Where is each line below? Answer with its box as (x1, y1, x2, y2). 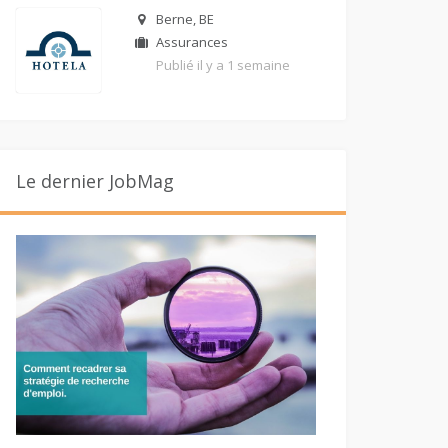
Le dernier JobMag (16, 169, 174, 193)
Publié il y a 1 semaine (156, 56, 290, 74)
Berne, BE (156, 10, 214, 28)
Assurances (156, 33, 228, 51)
